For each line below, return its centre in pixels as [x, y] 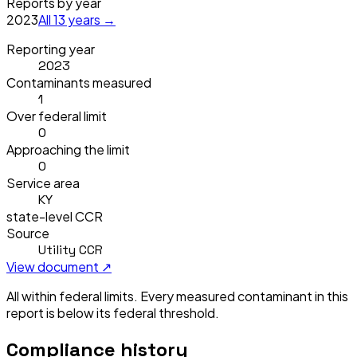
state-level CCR [55, 216]
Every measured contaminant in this [244, 296]
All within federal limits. [72, 296]
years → [90, 19]
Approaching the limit [68, 149]
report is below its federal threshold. [113, 312]
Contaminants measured [79, 82]
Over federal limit [57, 116]
